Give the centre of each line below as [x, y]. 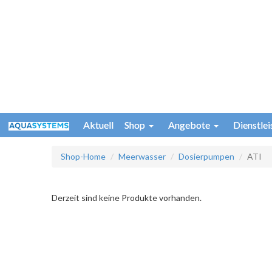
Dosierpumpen [207, 156]
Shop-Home [83, 156]
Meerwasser [142, 156]
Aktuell [98, 125]
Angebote [189, 125]
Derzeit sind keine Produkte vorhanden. [127, 197]
